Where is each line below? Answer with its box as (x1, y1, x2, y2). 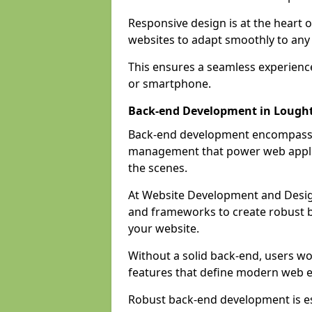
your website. (128, 221, 199, 236)
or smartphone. (128, 76, 211, 91)
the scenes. (128, 160, 187, 175)
